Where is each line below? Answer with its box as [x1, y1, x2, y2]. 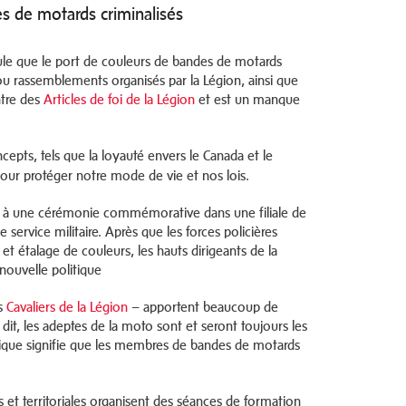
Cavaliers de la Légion [6, 299, 128, 314]
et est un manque [195, 92, 300, 107]
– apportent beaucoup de [128, 299, 278, 314]
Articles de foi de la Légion [43, 92, 195, 107]
